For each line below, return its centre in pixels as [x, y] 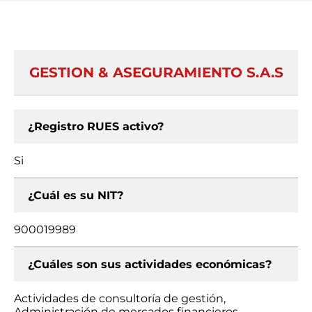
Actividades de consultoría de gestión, [120, 298]
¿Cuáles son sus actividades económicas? [150, 264]
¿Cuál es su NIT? [76, 195]
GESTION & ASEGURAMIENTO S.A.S [156, 72]
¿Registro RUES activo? [96, 126]
